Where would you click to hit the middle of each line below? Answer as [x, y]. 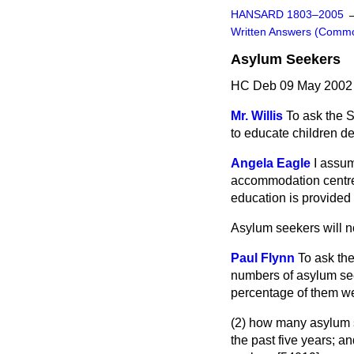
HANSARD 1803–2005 [287, 15]
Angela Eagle [271, 163]
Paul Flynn [263, 258]
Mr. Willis [257, 116]
